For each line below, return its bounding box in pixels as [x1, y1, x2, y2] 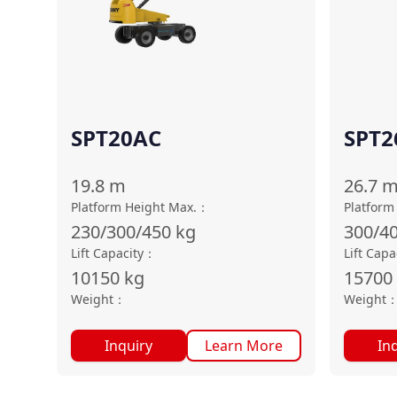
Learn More [205, 336, 283, 355]
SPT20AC [71, 123, 161, 152]
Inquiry [105, 336, 152, 355]
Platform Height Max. [71, 198, 197, 215]
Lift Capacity [71, 245, 144, 261]
